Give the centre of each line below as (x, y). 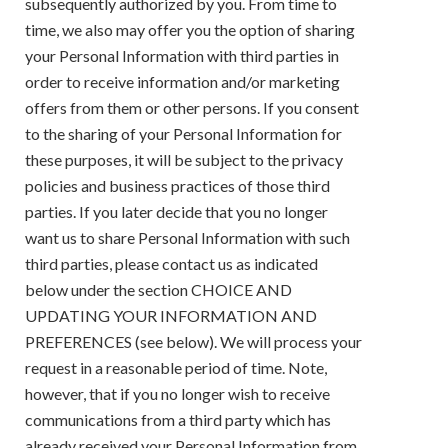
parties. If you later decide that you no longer (176, 211)
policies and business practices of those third (177, 185)
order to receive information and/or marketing (182, 81)
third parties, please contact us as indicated (171, 263)
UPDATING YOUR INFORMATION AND (171, 315)
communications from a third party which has (178, 419)
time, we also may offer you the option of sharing (190, 29)
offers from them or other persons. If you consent (192, 107)
